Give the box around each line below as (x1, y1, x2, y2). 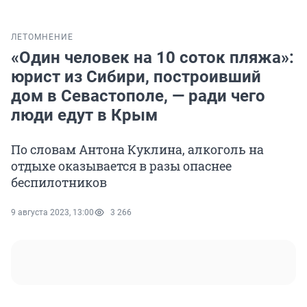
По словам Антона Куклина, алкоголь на (11, 141, 264, 158)
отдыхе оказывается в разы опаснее (11, 158, 232, 175)
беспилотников (11, 174, 107, 191)
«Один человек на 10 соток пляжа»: (11, 48, 294, 68)
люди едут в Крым (11, 106, 158, 125)
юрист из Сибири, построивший (11, 67, 261, 87)
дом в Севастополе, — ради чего (11, 86, 265, 106)
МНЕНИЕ (34, 32, 73, 42)
